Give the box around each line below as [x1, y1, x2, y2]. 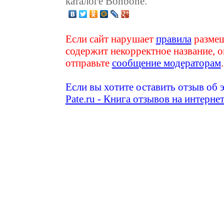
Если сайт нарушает [65, 33, 156, 45]
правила [155, 33, 191, 45]
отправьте [65, 57, 112, 69]
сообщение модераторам [111, 57, 221, 69]
